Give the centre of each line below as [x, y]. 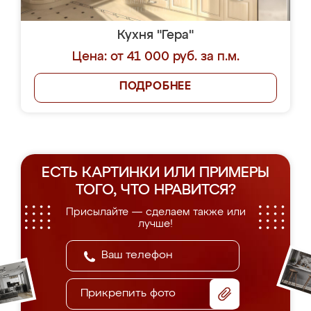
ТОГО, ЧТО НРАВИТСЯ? [155, 191]
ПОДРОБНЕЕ [155, 87]
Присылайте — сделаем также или [155, 212]
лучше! [155, 224]
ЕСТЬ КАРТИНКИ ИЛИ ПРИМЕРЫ [155, 173]
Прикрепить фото [128, 294]
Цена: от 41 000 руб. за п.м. [155, 57]
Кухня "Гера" [155, 35]
